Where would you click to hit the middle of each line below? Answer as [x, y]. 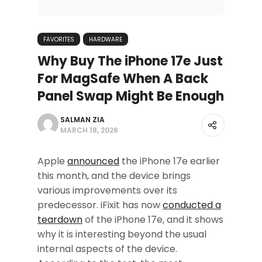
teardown [60, 219]
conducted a [192, 205]
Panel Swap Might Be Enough [131, 96]
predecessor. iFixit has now [100, 205]
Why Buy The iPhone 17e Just [130, 61]
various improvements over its [107, 190]
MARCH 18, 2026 [89, 130]
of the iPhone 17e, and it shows [153, 219]
